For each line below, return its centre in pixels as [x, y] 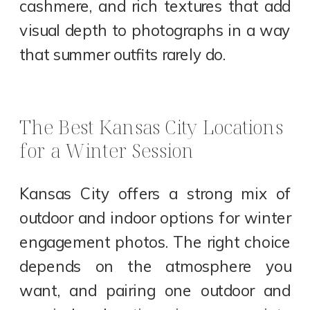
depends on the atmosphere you [155, 267]
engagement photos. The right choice [155, 243]
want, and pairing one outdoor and [155, 291]
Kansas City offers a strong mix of [155, 194]
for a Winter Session [107, 151]
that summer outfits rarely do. [123, 54]
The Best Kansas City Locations [151, 128]
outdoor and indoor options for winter [155, 218]
